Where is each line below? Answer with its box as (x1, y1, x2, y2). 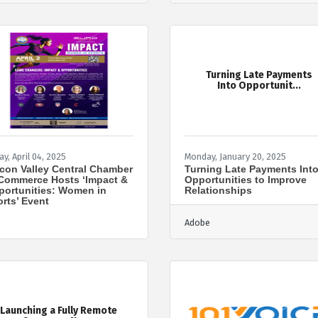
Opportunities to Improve (185, 173, 307, 185)
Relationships (185, 184, 252, 196)
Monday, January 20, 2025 (185, 150, 286, 162)
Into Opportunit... (217, 79, 302, 92)
